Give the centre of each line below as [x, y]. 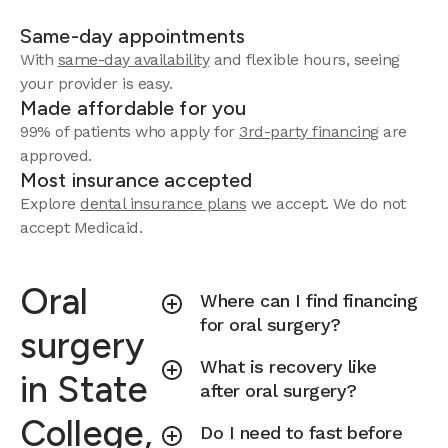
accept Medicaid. [81, 227]
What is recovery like [288, 366]
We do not [369, 203]
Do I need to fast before [301, 432]
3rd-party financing [309, 131]
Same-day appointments [133, 36]
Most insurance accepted [136, 180]
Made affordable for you [133, 108]
